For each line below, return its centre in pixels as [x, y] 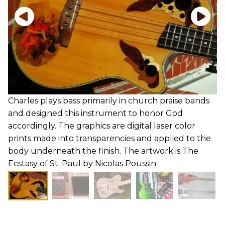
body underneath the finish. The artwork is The [103, 151]
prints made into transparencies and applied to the [109, 138]
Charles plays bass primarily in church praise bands [109, 101]
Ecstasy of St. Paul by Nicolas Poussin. [83, 163]
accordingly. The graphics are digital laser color [102, 126]
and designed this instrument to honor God [95, 113]
